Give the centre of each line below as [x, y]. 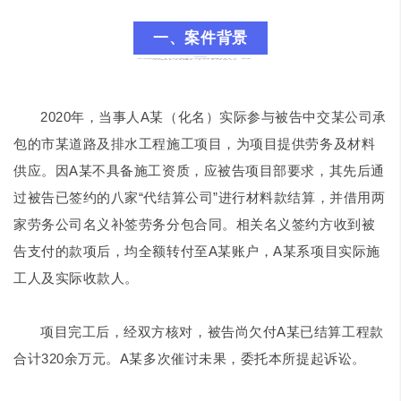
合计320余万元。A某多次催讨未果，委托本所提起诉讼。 [190, 358]
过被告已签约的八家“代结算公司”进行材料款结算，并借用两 [200, 197]
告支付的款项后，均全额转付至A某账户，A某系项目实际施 [197, 251]
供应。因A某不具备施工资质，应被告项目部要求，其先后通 [199, 170]
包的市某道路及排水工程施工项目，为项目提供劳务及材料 [195, 143]
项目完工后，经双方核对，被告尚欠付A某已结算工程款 [212, 331]
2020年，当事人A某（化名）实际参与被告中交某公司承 [213, 116]
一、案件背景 [200, 38]
